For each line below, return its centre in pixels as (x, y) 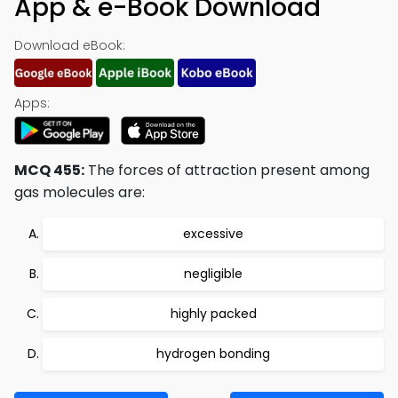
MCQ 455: (49, 170)
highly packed (213, 314)
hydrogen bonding (213, 354)
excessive (213, 234)
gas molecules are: (80, 192)
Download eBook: (70, 45)
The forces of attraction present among (227, 170)
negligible (213, 274)
